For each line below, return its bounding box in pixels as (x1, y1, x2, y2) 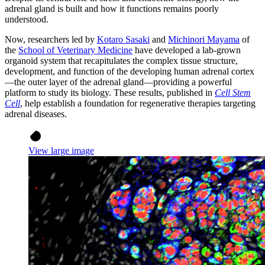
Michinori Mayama (168, 34, 240, 44)
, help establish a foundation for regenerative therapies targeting (20, 98, 256, 108)
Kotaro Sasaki (97, 34, 150, 44)
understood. (5, 14, 49, 24)
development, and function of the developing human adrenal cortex (5, 66, 254, 76)
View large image (28, 145, 94, 156)
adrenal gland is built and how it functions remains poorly (5, 3, 219, 14)
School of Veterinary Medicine (18, 44, 132, 55)
